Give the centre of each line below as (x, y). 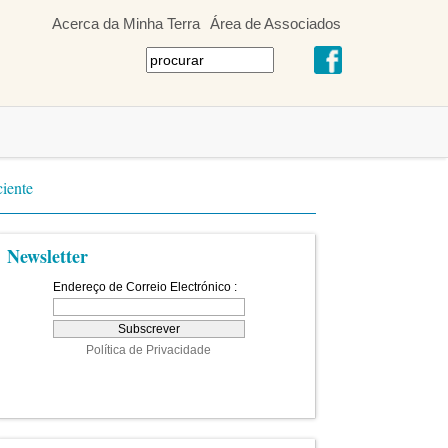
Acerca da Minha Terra (126, 23)
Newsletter (47, 256)
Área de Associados (275, 23)
